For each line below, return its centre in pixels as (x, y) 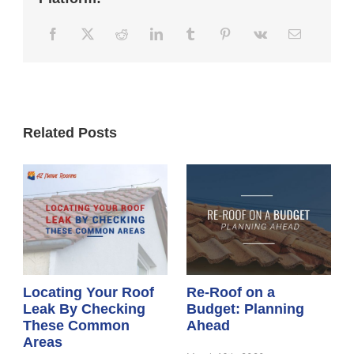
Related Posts (70, 132)
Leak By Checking (85, 309)
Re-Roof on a (231, 293)
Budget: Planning (245, 309)
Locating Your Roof (89, 293)
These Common (77, 326)
